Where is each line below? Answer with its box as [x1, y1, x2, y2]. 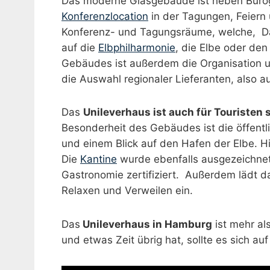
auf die [61, 41, 98, 54]
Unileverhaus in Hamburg [80, 218, 212, 231]
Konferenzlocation [61, 10, 148, 22]
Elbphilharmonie [98, 41, 175, 54]
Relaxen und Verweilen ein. [61, 184, 193, 197]
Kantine [80, 153, 117, 166]
